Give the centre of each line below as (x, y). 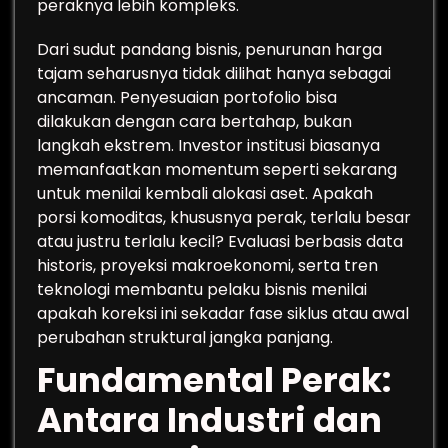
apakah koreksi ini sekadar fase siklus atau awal (223, 313)
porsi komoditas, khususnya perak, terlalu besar (224, 217)
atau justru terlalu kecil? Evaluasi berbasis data (220, 241)
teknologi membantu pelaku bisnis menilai (202, 289)
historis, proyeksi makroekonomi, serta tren (207, 265)
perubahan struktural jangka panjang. (185, 337)
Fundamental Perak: (214, 380)
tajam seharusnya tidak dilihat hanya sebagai (214, 73)
